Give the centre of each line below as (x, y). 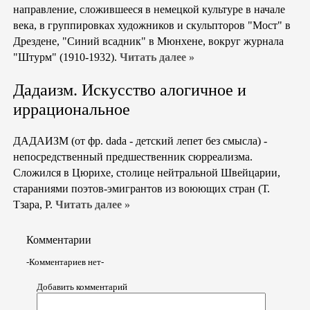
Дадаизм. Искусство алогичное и (130, 90)
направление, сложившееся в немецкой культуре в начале (149, 9)
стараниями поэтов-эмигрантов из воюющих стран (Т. (142, 188)
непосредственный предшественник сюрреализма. (133, 156)
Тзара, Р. (34, 204)
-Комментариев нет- (65, 262)
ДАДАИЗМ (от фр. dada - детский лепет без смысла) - (140, 140)
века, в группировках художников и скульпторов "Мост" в (152, 25)
